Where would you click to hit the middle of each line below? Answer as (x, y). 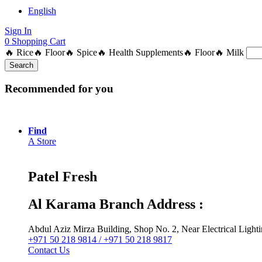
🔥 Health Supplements (140, 52)
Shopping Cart (39, 41)
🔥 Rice (19, 52)
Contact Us (49, 250)
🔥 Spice (81, 52)
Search (21, 65)
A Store (42, 142)
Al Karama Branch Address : (116, 204)
